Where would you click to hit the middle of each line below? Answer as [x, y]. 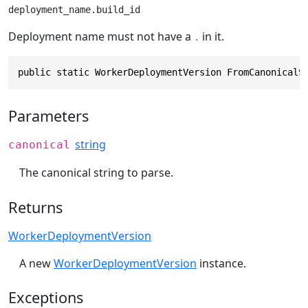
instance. [221, 263]
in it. [212, 37]
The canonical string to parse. [96, 172]
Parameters [48, 115]
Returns [35, 207]
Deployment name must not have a [101, 37]
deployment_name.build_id [74, 10]
